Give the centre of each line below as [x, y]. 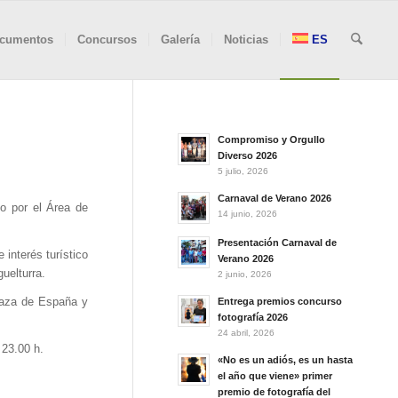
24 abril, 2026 [247, 333]
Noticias [246, 40]
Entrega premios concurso [280, 301]
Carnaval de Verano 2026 [275, 198]
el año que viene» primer [275, 376]
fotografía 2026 [253, 317]
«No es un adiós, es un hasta [286, 360]
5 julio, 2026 [243, 171]
